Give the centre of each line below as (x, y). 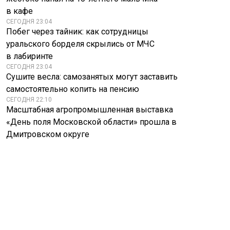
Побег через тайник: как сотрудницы (77, 32)
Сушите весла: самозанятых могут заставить (92, 77)
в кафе (20, 11)
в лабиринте (30, 56)
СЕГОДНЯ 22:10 (29, 100)
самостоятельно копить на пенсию (73, 89)
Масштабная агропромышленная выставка (90, 110)
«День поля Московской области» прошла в (91, 122)
